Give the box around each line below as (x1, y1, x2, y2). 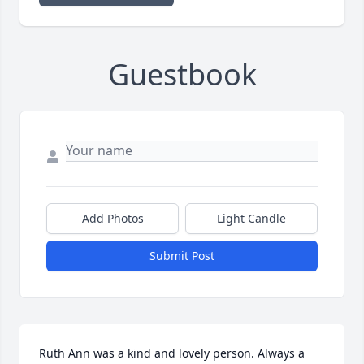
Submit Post (149, 247, 214, 263)
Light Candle (217, 210, 286, 226)
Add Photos (81, 210, 144, 226)
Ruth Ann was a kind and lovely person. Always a (39, 344, 305, 361)
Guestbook (107, 54, 257, 94)
